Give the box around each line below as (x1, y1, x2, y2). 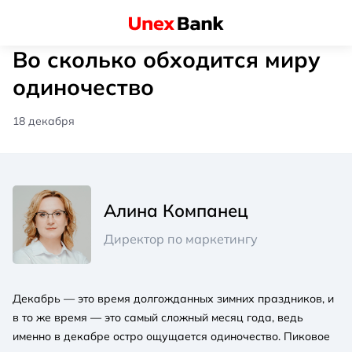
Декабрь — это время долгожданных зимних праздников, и (13, 291, 334, 306)
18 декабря (13, 113, 75, 128)
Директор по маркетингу (104, 230, 258, 247)
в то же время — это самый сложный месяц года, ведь (13, 310, 303, 324)
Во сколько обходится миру (13, 45, 321, 73)
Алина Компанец (104, 199, 248, 222)
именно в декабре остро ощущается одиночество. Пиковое (13, 328, 330, 343)
